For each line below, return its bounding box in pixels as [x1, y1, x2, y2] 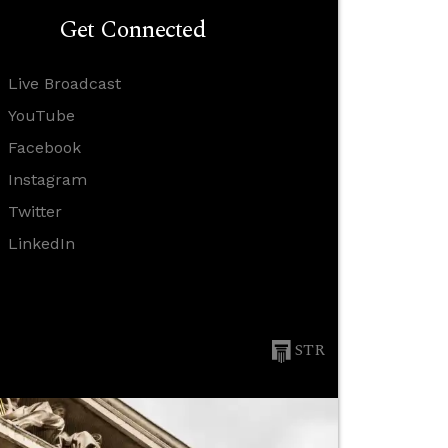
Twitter [7, 202, 62, 221]
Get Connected [58, 12, 206, 48]
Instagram [7, 170, 87, 189]
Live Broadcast [7, 74, 121, 93]
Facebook [7, 138, 81, 157]
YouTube [7, 106, 75, 125]
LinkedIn [7, 234, 75, 253]
